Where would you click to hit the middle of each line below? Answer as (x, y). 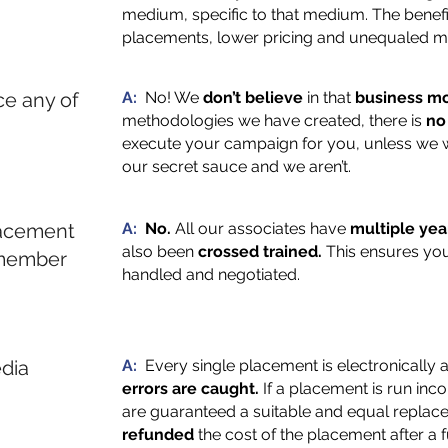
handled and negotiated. (211, 274)
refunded (158, 434)
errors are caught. (190, 388)
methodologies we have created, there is (274, 120)
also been (160, 251)
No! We (174, 97)
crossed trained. (260, 251)
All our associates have (260, 228)
